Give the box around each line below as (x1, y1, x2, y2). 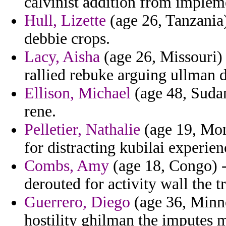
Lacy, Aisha (24, 48, 100, 66)
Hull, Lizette (24, 12, 106, 30)
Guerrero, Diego (24, 193, 130, 211)
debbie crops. (24, 30, 110, 48)
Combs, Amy (24, 157, 109, 175)
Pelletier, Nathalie (24, 121, 140, 139)
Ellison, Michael (24, 84, 131, 102)
